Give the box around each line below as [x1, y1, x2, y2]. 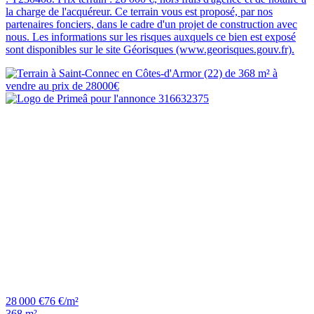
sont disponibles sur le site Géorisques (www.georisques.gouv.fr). [6, 43, 294, 55]
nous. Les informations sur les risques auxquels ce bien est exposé [6, 30, 296, 43]
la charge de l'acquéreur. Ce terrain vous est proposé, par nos [6, 5, 273, 18]
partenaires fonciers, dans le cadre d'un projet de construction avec [6, 18, 297, 30]
